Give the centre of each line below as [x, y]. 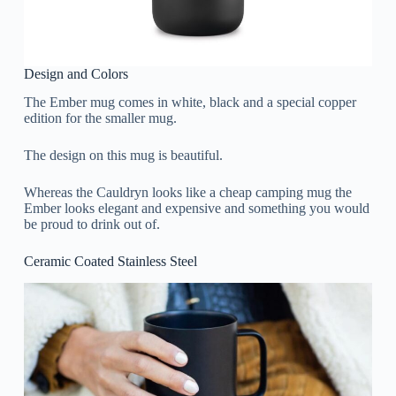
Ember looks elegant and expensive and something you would [196, 209]
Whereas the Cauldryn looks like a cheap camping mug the [187, 193]
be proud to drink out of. [91, 225]
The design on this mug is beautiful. [123, 156]
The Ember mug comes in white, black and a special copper [190, 103]
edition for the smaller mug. [100, 118]
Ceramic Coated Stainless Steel [110, 262]
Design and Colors [76, 73]
